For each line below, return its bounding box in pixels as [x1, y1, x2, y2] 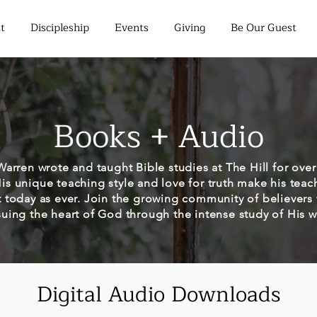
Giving [174, 19, 205, 37]
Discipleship [30, 19, 89, 37]
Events [115, 19, 149, 37]
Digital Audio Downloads [36, 277, 281, 313]
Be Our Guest [231, 19, 296, 37]
